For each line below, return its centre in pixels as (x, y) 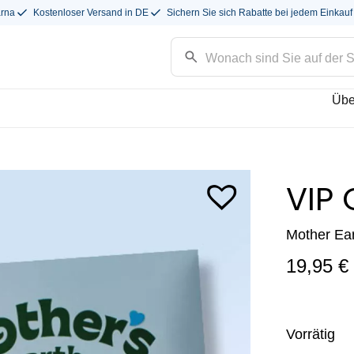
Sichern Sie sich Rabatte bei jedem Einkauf (260, 13)
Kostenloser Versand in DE (91, 13)
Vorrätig (311, 334)
